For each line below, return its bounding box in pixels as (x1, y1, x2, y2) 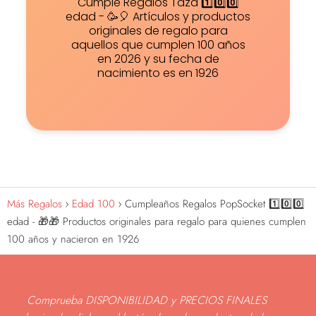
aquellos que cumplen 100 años (71, 37, 245, 54)
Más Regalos (7, 195, 62, 212)
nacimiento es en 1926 (97, 65, 219, 82)
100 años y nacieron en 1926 (7, 231, 139, 247)
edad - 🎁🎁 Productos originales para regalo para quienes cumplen (7, 213, 306, 229)
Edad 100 (72, 195, 115, 212)
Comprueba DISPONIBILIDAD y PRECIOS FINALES (27, 291, 267, 308)
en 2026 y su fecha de (97, 51, 219, 68)
